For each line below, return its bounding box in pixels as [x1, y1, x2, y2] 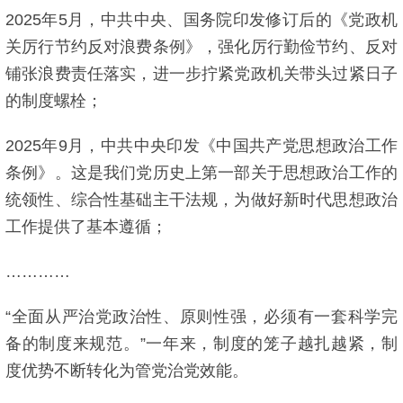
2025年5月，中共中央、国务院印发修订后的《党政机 [5, 11, 398, 29]
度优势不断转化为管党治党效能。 [5, 362, 248, 380]
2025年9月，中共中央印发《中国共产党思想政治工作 [5, 137, 398, 155]
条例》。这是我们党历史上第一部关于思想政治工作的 [5, 164, 398, 182]
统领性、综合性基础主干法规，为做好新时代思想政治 [5, 191, 398, 209]
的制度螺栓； [5, 92, 103, 110]
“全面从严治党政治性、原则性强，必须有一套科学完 [5, 308, 398, 326]
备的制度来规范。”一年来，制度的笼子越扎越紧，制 [5, 335, 398, 353]
